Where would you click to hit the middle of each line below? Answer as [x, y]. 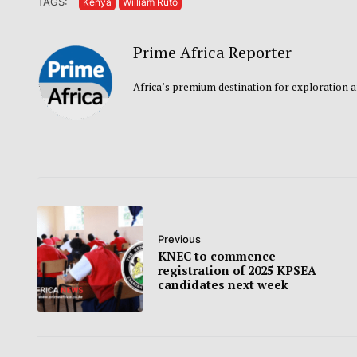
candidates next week [223, 285]
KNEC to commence [217, 256]
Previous [179, 239]
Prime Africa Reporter [212, 53]
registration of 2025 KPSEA [237, 271]
